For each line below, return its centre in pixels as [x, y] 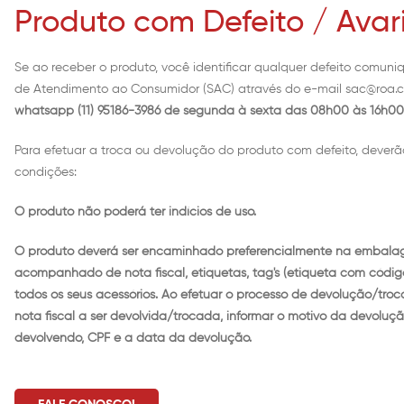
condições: [46, 173]
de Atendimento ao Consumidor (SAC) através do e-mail [180, 90]
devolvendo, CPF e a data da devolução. [133, 339]
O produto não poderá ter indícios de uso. [135, 212]
